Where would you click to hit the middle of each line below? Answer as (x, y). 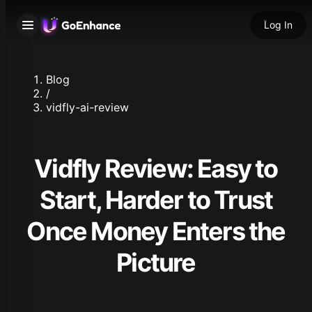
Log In (278, 25)
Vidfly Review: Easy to (156, 169)
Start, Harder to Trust (156, 200)
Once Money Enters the (156, 231)
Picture (156, 263)
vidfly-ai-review (87, 107)
